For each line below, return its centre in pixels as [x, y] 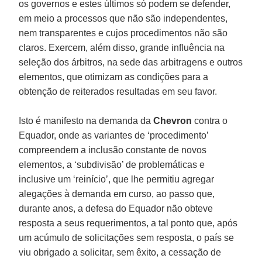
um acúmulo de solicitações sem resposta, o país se [127, 237]
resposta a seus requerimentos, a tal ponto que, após [128, 223]
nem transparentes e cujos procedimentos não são [123, 33]
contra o [210, 120]
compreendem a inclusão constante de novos [113, 150]
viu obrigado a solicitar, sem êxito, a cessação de [120, 252]
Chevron [173, 120]
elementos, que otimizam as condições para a [114, 77]
